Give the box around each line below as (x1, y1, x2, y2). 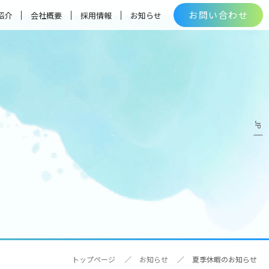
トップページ (72, 254, 115, 264)
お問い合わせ (189, 8, 248, 21)
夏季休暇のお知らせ (192, 254, 257, 264)
